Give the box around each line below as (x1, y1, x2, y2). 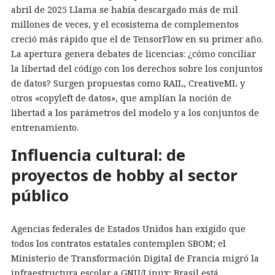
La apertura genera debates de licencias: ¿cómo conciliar (11, 48, 256, 60)
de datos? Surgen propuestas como (11, 77, 163, 90)
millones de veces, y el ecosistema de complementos (11, 18, 239, 31)
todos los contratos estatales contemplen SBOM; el (11, 237, 226, 249)
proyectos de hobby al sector (11, 165, 238, 187)
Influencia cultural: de (11, 144, 185, 166)
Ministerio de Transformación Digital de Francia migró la (11, 252, 259, 264)
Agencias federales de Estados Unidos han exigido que (11, 222, 246, 234)
